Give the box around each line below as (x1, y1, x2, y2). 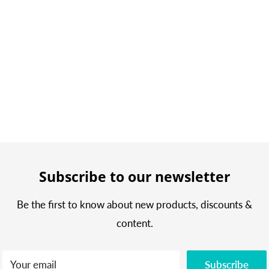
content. (116, 216, 153, 229)
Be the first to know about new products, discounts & (17, 198, 252, 211)
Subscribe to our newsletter (39, 166, 230, 186)
